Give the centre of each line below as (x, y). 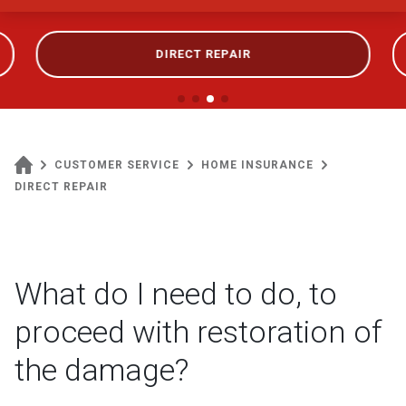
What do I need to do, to (176, 294)
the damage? (101, 370)
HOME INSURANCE (257, 165)
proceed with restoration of (198, 332)
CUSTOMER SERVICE (117, 165)
